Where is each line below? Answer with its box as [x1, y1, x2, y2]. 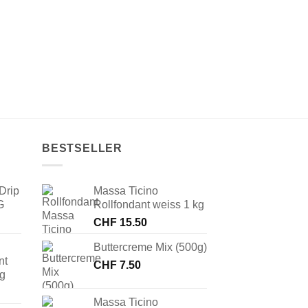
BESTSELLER [42, 142, 122, 154]
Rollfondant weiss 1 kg [93, 198, 204, 210]
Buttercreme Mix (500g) [93, 241, 207, 253]
